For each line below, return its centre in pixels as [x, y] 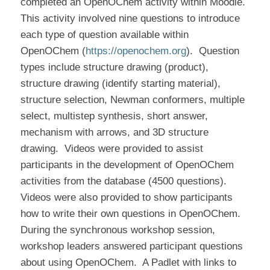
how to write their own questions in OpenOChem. [130, 214]
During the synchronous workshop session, [118, 230]
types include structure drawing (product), [114, 67]
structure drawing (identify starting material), [120, 84]
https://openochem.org [136, 51]
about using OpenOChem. [78, 263]
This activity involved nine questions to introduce [130, 19]
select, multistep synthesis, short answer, [114, 116]
